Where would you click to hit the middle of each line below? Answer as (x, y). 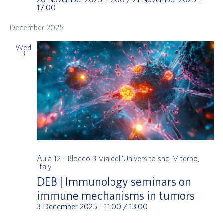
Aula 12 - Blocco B (67, 158)
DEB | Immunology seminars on (114, 181)
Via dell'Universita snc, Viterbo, (148, 158)
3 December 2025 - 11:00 (79, 206)
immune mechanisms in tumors (115, 195)
